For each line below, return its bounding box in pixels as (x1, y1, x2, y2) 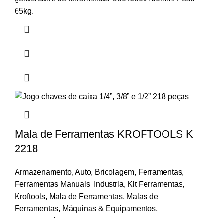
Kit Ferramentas (127, 180, 182, 189)
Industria (94, 180, 124, 189)
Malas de (127, 192, 158, 201)
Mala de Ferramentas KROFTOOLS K (15, 128, 193, 141)
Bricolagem (95, 168, 134, 177)
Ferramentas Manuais (15, 180, 90, 189)
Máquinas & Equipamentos (62, 204, 156, 213)
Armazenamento (15, 168, 72, 177)
